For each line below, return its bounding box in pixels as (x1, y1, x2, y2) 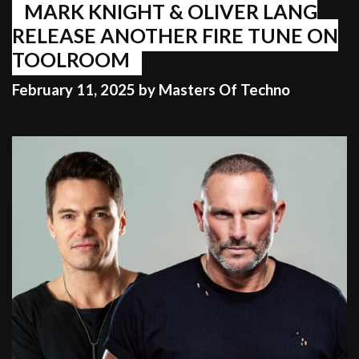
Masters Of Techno (159, 81, 290, 99)
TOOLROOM (12, 46, 130, 71)
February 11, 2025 (12, 81, 135, 99)
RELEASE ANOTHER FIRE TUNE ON (12, 22, 338, 47)
